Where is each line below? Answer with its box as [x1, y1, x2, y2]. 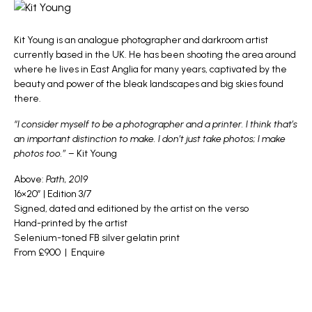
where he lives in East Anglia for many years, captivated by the [14, 63, 287, 76]
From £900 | [14, 247, 71, 259]
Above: [14, 173, 46, 186]
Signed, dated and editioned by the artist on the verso [14, 203, 249, 215]
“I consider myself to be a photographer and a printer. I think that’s [14, 118, 297, 131]
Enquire [71, 247, 105, 259]
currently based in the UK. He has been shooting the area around [14, 49, 296, 61]
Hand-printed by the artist [14, 217, 127, 230]
